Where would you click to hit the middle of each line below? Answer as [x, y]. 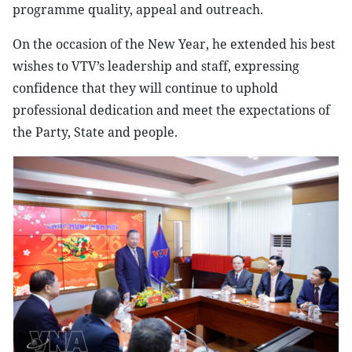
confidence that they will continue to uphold [145, 88]
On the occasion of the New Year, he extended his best [174, 44]
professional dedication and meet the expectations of [171, 110]
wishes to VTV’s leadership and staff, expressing [156, 66]
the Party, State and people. [95, 132]
